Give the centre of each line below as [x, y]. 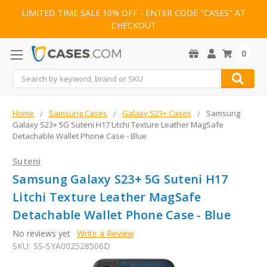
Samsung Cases [78, 114]
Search [26, 76]
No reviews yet [41, 234]
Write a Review [105, 234]
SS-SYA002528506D [72, 246]
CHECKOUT [133, 26]
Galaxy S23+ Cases [157, 114]
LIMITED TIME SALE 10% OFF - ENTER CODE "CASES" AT [133, 13]
